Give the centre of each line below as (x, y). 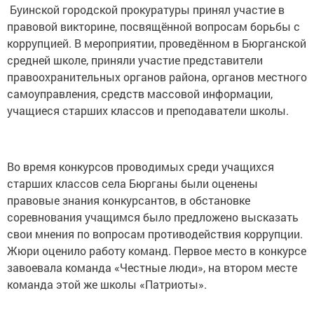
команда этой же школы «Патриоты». (107, 284)
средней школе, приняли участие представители (135, 60)
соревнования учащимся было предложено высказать (153, 217)
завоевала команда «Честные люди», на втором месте (152, 267)
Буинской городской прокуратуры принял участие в (146, 9)
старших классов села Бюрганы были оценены (132, 183)
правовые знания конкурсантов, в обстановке (129, 200)
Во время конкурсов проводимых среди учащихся (141, 166)
